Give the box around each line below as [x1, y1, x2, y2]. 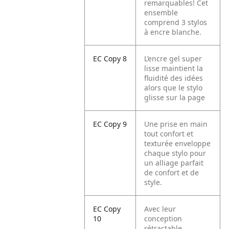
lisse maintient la [144, 63, 203, 73]
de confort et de [144, 168, 199, 177]
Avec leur [144, 204, 176, 214]
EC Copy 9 [93, 119, 127, 129]
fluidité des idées [144, 73, 203, 83]
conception [144, 214, 182, 223]
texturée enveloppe [144, 139, 211, 148]
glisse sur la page [144, 93, 205, 102]
